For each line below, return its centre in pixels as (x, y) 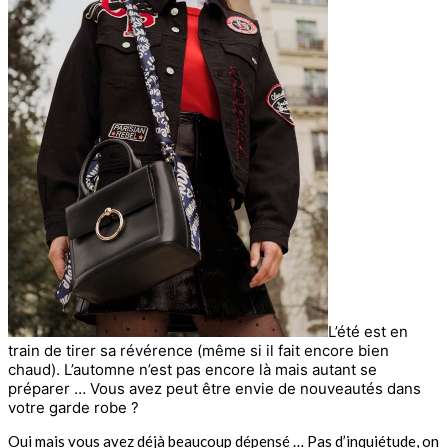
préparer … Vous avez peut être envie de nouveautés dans (214, 389)
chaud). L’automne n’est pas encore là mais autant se (192, 370)
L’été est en (368, 332)
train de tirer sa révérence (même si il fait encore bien (198, 351)
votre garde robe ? (73, 408)
